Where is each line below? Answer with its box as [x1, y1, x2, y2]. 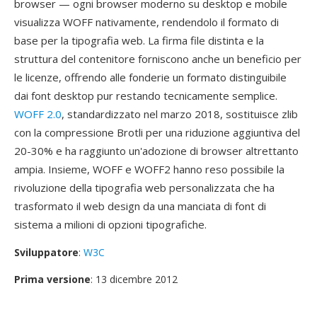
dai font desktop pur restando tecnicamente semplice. [14, 88, 277, 103]
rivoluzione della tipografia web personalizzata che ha [14, 180, 275, 195]
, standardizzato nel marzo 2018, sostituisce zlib [62, 107, 298, 121]
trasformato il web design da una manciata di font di [14, 199, 266, 213]
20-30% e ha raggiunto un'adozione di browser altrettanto [14, 144, 299, 158]
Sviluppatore [14, 246, 79, 259]
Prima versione [14, 272, 91, 286]
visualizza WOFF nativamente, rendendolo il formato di [14, 15, 279, 29]
